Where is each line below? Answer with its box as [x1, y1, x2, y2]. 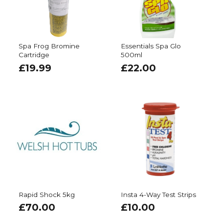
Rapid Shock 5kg [18, 190, 75, 198]
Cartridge [18, 51, 49, 59]
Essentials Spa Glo [120, 42, 181, 50]
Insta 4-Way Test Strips [120, 190, 196, 198]
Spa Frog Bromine [18, 42, 80, 50]
